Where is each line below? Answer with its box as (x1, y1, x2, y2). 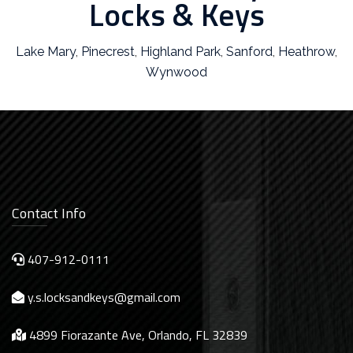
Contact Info (12, 203, 86, 224)
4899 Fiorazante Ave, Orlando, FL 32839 (26, 325, 247, 344)
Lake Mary (16, 44, 76, 59)
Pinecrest (81, 44, 135, 59)
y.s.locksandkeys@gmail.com (28, 288, 180, 307)
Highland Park (140, 44, 221, 59)
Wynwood (146, 65, 207, 80)
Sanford (226, 44, 273, 59)
